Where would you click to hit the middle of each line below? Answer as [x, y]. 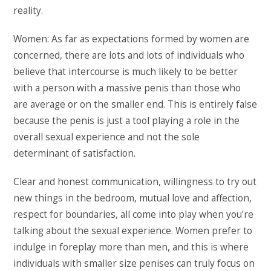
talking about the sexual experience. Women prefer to [133, 230]
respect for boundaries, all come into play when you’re [134, 214]
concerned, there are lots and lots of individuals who [129, 55]
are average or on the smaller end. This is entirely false [135, 104]
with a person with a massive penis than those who [127, 88]
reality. [28, 10]
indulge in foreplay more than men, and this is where [131, 247]
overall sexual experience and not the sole [107, 137]
